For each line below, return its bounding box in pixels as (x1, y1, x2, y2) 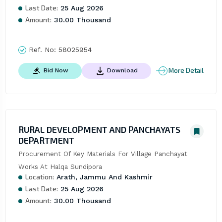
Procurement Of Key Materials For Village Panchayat (18, 150, 187, 158)
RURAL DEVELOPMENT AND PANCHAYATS (18, 123, 180, 135)
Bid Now (43, 66, 68, 74)
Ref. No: (26, 45, 58, 54)
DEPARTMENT (18, 134, 74, 146)
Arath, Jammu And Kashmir (54, 172, 153, 181)
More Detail (168, 66, 204, 75)
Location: (25, 172, 54, 181)
